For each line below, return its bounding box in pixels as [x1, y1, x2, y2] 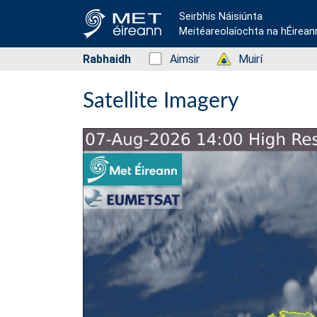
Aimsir [170, 52, 200, 66]
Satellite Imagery [83, 91, 238, 112]
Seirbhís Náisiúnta [179, 10, 263, 23]
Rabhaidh [83, 52, 131, 66]
